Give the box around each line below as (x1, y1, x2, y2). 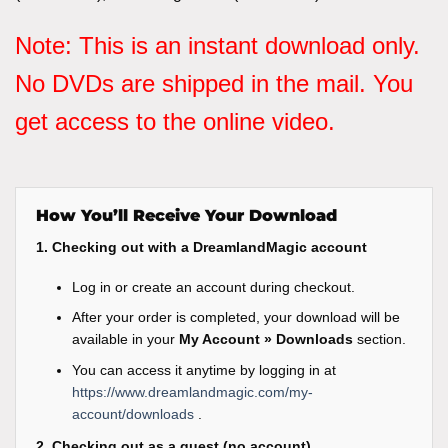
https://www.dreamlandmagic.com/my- (72, 383, 314, 400)
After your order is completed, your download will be (72, 309, 401, 326)
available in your (72, 331, 180, 348)
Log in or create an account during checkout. (72, 278, 356, 295)
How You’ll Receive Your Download (36, 205, 337, 225)
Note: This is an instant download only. (15, 31, 420, 59)
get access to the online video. (15, 107, 335, 135)
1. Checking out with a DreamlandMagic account (36, 238, 367, 255)
